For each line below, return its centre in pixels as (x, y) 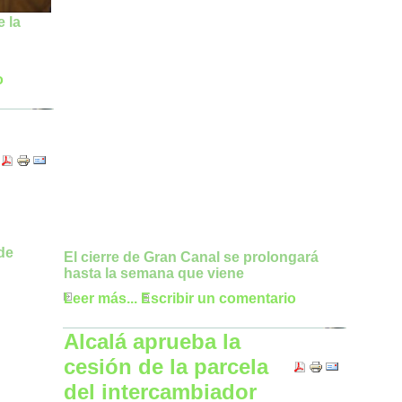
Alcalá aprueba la (152, 341)
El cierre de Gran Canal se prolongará (191, 258)
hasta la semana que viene (154, 274)
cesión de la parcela (166, 367)
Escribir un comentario (218, 299)
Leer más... (100, 299)
